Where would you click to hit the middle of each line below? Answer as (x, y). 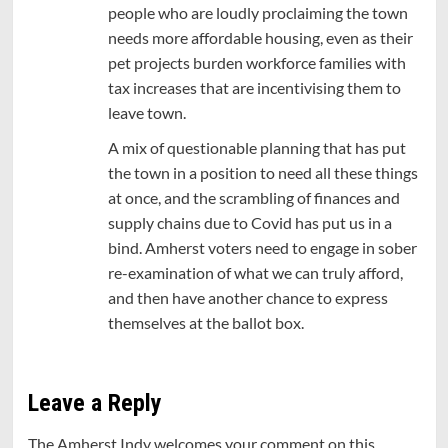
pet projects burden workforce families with (256, 62)
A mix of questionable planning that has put (256, 147)
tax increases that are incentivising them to (254, 87)
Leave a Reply (94, 402)
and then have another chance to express (247, 297)
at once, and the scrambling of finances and (253, 197)
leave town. (146, 112)
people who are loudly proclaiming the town (257, 12)
